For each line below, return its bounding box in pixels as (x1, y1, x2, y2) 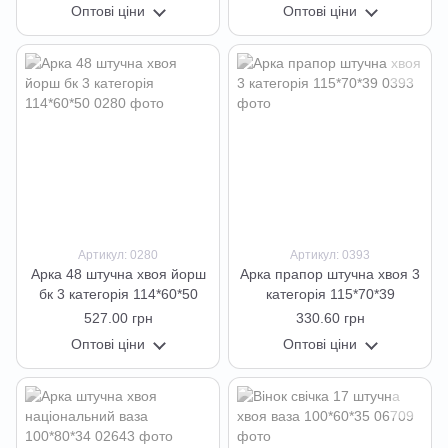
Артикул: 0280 (78, 248, 158, 262)
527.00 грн (83, 310, 153, 326)
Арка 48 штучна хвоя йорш (30, 266, 206, 282)
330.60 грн (295, 310, 365, 326)
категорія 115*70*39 (265, 286, 395, 302)
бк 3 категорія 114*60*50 (38, 286, 198, 302)
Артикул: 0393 (290, 248, 370, 262)
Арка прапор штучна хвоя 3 (240, 266, 420, 282)
